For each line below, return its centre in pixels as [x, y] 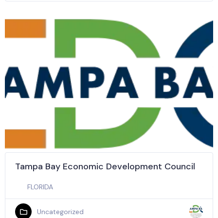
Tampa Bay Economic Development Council [105, 166]
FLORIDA [40, 187]
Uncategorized [60, 211]
